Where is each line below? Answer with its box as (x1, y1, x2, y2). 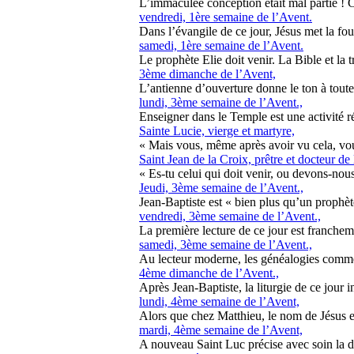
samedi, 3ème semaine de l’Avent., (139, 238, 312, 251)
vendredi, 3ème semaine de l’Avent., (139, 209, 321, 223)
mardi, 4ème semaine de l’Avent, (139, 323, 303, 337)
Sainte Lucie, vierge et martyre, (139, 124, 295, 137)
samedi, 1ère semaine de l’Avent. (139, 39, 303, 52)
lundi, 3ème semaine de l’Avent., (139, 96, 303, 109)
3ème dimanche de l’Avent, (139, 67, 276, 81)
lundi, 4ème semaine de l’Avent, (139, 295, 299, 308)
